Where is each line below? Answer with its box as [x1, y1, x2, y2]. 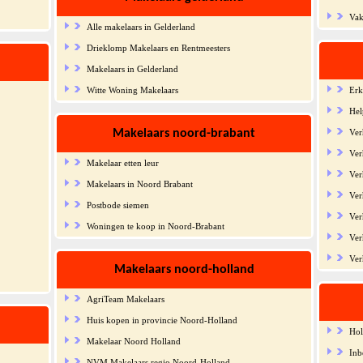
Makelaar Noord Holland [86, 335, 181, 346]
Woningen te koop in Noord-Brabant [86, 220, 224, 231]
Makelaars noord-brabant [113, 126, 255, 140]
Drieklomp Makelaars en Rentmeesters [86, 42, 230, 53]
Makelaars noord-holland [113, 263, 254, 276]
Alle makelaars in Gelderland [86, 21, 195, 32]
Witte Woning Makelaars [86, 84, 178, 95]
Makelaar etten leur [86, 157, 159, 168]
